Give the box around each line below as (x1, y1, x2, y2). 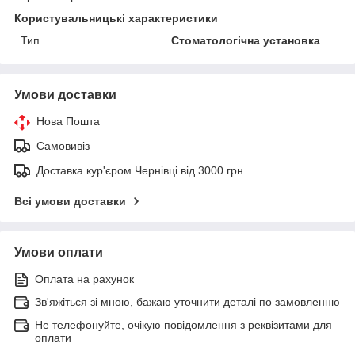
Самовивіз (36, 139, 90, 152)
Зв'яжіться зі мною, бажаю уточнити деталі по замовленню (35, 295, 340, 308)
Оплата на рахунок (35, 272, 134, 285)
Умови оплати (14, 245, 103, 259)
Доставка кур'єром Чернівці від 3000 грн (36, 163, 243, 177)
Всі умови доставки (14, 194, 126, 208)
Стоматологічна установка (171, 33, 321, 47)
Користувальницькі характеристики (14, 11, 218, 25)
